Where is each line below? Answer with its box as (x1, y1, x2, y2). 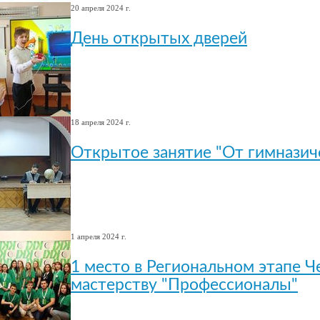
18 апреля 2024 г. (71, 117, 131, 126)
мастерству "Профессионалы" (71, 277, 298, 294)
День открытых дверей (71, 31, 247, 47)
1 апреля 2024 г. (71, 231, 126, 241)
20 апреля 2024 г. (71, 3, 131, 12)
